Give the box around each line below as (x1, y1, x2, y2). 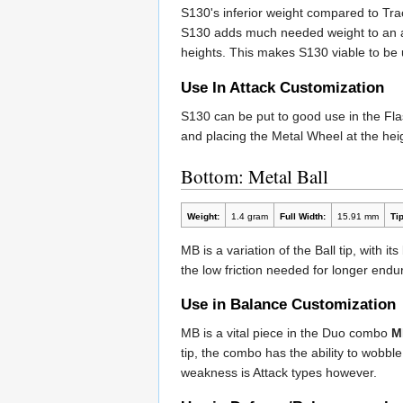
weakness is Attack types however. (181, 365, 377, 381)
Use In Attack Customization (181, 78, 384, 96)
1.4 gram (230, 210, 268, 221)
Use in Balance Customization (181, 296, 396, 314)
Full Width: (279, 210, 326, 221)
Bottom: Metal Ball (181, 163, 328, 189)
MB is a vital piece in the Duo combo (181, 326, 391, 341)
